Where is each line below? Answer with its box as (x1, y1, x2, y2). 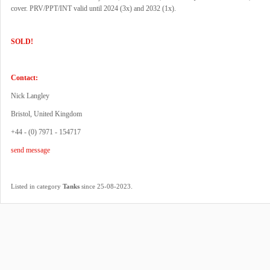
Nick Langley (11, 92, 49, 100)
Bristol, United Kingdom (11, 110, 82, 118)
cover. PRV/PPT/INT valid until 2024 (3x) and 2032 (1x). (11, 4, 176, 13)
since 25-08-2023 (80, 183, 131, 190)
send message (11, 146, 50, 154)
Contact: (11, 74, 38, 82)
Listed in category (11, 183, 63, 190)
